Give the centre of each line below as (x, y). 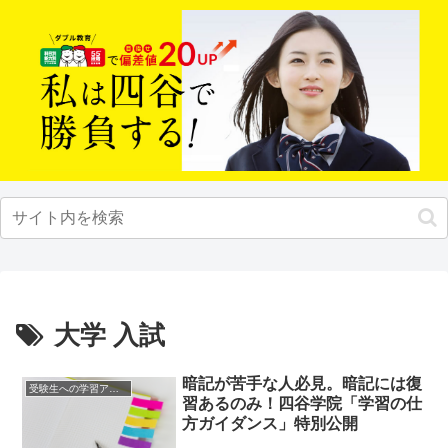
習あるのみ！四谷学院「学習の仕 (302, 404)
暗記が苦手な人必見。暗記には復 (302, 384)
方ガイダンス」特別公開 (270, 424)
